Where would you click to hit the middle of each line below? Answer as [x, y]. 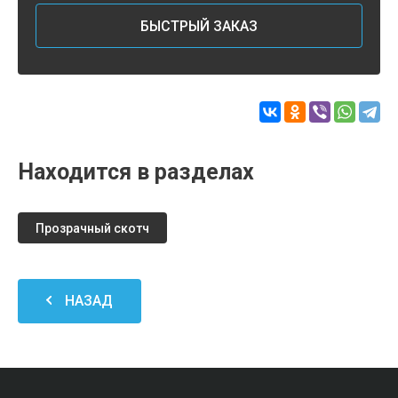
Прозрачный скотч [92, 228]
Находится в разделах [136, 172]
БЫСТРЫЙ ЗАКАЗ [199, 26]
